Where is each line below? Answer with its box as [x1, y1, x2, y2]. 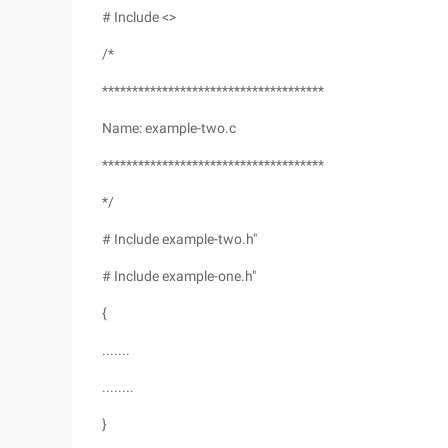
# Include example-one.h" [102, 268, 256, 284]
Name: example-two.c [102, 120, 236, 136]
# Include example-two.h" [102, 231, 257, 247]
